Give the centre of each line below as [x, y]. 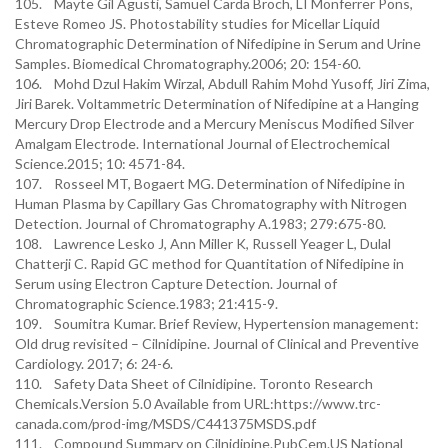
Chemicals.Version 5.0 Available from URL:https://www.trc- [198, 403]
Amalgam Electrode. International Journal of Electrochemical [202, 143]
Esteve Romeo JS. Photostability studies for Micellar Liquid [197, 23]
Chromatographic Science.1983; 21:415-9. [146, 303]
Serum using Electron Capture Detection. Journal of [176, 283]
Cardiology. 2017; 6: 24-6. [94, 363]
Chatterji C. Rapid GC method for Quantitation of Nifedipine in [209, 263]
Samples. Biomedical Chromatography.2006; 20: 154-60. [188, 63]
